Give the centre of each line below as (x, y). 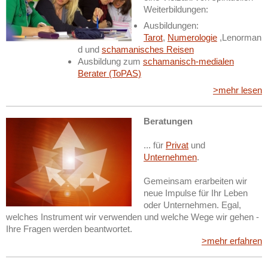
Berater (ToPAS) (109, 74)
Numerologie (192, 38)
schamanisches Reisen (148, 50)
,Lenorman (239, 38)
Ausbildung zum (110, 62)
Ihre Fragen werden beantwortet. (69, 229)
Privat (177, 145)
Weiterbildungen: (176, 9)
